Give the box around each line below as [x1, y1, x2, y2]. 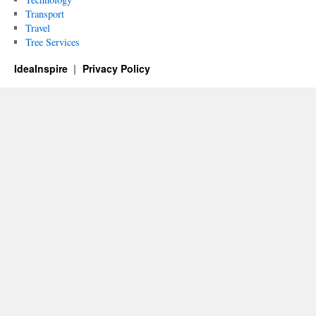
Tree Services [25, 35, 80, 49]
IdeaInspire [14, 61, 71, 75]
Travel [25, 21, 50, 35]
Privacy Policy [82, 61, 150, 75]
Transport [25, 7, 64, 20]
